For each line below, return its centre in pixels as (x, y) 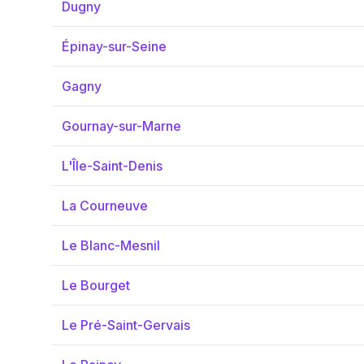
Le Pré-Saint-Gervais (126, 325)
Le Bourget (96, 285)
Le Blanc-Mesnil (111, 245)
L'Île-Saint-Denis (112, 166)
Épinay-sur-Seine (114, 46)
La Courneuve (105, 206)
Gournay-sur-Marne (121, 126)
